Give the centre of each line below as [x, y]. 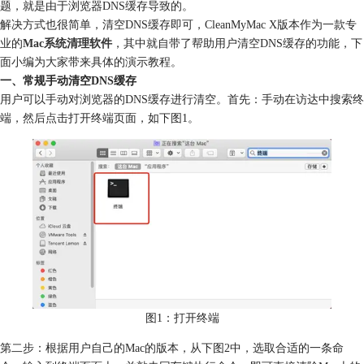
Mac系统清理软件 [67, 43]
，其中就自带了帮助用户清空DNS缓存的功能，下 [237, 43]
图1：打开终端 [182, 317]
